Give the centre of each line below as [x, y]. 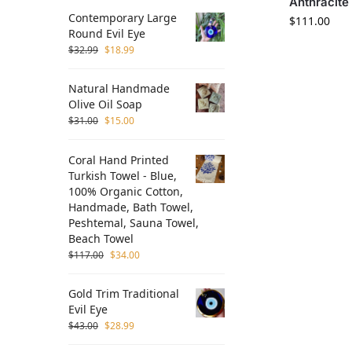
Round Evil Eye [107, 33]
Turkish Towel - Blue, [123, 175]
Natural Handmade [119, 89]
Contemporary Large [123, 17]
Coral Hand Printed [119, 159]
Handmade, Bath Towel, [131, 207]
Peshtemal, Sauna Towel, [134, 222]
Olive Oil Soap [105, 104]
